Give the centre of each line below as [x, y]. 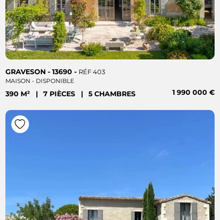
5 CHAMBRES [112, 94]
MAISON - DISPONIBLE [40, 81]
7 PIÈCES [60, 94]
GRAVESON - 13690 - [42, 71]
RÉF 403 [92, 72]
